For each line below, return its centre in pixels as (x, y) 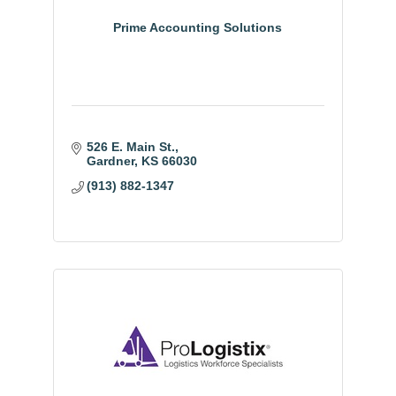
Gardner (111, 160)
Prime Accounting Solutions (198, 27)
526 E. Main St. (131, 146)
